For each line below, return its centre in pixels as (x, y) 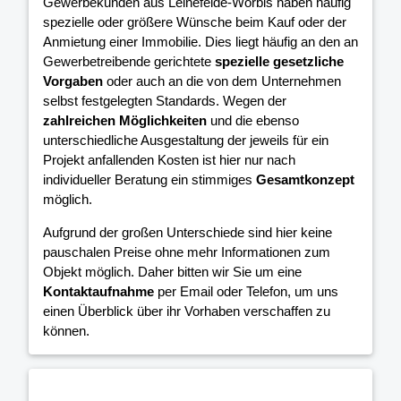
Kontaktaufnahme (98, 291)
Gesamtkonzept (305, 179)
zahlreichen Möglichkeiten (125, 120)
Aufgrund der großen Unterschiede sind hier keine (188, 232)
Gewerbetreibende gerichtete (129, 61)
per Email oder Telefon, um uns (246, 291)
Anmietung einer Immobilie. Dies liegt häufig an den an (200, 41)
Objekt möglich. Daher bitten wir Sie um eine (172, 271)
